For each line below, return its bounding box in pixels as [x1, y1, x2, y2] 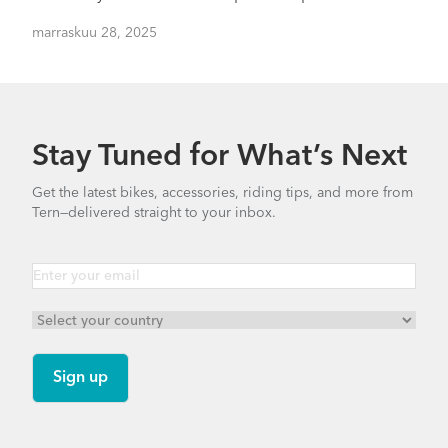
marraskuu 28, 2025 [32, 26, 157, 40]
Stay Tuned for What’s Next [32, 142, 407, 172]
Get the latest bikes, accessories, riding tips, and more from [32, 186, 413, 200]
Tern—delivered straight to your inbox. [32, 206, 276, 220]
